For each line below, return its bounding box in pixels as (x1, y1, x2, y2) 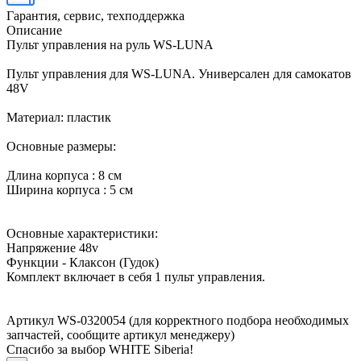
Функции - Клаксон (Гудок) (6, 255, 159, 269)
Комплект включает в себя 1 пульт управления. (6, 269, 265, 284)
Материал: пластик (6, 110, 111, 124)
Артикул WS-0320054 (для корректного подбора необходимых (6, 313, 349, 327)
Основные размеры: (6, 139, 122, 153)
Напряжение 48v (6, 240, 105, 255)
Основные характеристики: (6, 226, 164, 240)
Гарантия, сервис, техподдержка (6, 8, 185, 23)
